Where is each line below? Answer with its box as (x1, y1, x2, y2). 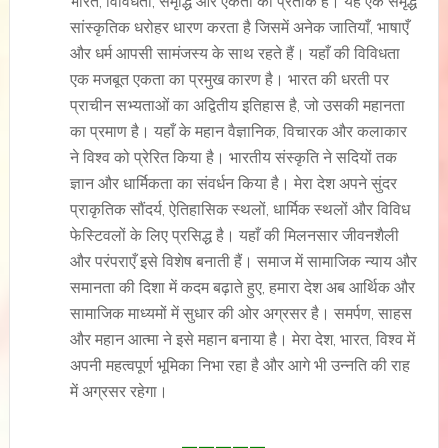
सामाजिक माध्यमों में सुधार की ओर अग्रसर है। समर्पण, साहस (69, 304, 412, 323)
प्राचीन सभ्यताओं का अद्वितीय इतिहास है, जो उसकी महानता (69, 96, 405, 115)
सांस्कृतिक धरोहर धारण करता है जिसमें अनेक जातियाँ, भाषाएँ (69, 18, 409, 37)
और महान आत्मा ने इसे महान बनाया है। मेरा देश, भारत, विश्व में (69, 330, 415, 349)
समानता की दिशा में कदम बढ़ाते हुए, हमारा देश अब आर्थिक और (69, 278, 415, 297)
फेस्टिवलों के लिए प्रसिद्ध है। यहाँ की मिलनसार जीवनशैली (69, 226, 399, 245)
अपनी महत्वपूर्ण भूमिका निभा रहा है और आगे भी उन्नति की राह (69, 356, 410, 375)
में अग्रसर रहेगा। (69, 382, 168, 401)
